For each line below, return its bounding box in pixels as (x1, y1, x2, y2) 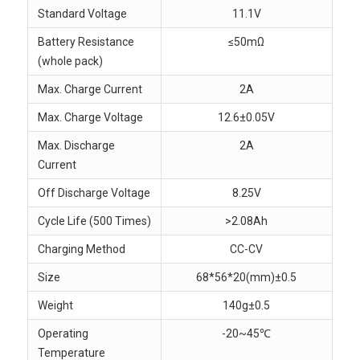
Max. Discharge (37, 138, 115, 152)
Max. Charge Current (37, 82, 142, 96)
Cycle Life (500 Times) (37, 214, 151, 227)
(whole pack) (37, 54, 103, 67)
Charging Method (37, 242, 125, 256)
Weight (37, 298, 73, 312)
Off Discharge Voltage (37, 186, 150, 199)
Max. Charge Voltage (37, 110, 143, 124)
